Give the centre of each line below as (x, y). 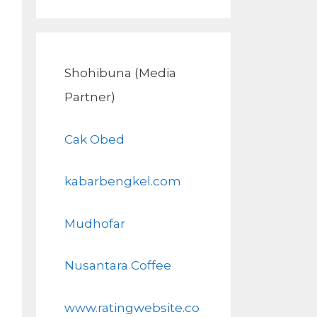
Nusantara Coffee (118, 265)
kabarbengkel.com (123, 181)
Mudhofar (95, 223)
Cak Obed (94, 139)
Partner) (90, 97)
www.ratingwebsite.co (132, 307)
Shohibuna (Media (120, 73)
